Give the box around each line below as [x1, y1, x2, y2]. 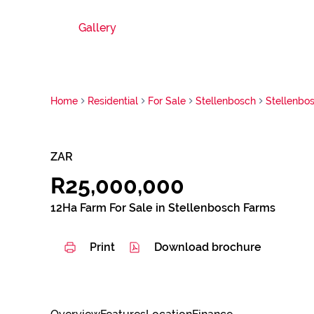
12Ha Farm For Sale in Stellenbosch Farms [50, 201, 275, 214]
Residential [88, 95, 138, 107]
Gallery [78, 21, 116, 34]
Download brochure [154, 240, 261, 254]
